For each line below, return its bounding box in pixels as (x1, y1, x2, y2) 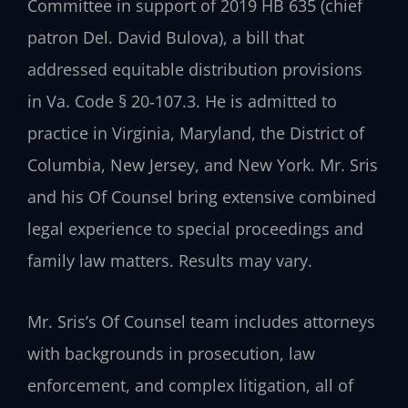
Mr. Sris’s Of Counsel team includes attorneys (27, 310, 375, 332)
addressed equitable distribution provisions (27, 58, 362, 81)
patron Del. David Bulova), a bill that (27, 26, 304, 49)
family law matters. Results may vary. (27, 250, 312, 272)
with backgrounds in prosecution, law (27, 342, 315, 364)
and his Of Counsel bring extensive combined (27, 186, 376, 209)
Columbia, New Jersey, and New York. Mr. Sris (27, 154, 378, 177)
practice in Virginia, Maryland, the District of (27, 122, 364, 145)
